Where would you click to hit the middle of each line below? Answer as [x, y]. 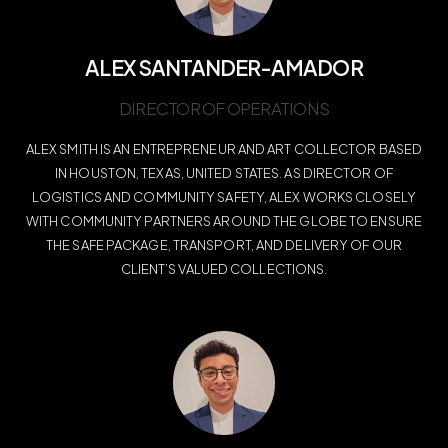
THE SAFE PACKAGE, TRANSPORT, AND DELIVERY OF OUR [224, 245]
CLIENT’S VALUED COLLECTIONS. [224, 269]
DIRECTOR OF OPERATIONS [224, 108]
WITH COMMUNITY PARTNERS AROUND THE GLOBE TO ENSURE [223, 221]
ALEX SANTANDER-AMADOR [224, 68]
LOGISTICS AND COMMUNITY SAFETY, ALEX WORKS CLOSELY [223, 197]
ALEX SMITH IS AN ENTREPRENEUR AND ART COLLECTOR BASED [224, 149]
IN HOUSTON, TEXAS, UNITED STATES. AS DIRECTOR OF [224, 173]
